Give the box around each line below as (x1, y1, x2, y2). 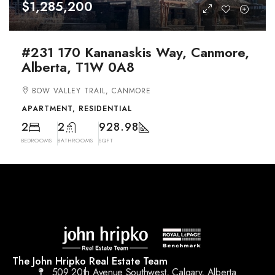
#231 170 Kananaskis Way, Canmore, (21, 42, 249, 62)
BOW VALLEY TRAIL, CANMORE (32, 85, 151, 96)
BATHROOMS (58, 136, 93, 144)
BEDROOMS (21, 136, 52, 144)
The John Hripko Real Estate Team (12, 253, 168, 268)
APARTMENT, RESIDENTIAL (21, 103, 133, 114)
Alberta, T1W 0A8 (21, 56, 134, 77)
